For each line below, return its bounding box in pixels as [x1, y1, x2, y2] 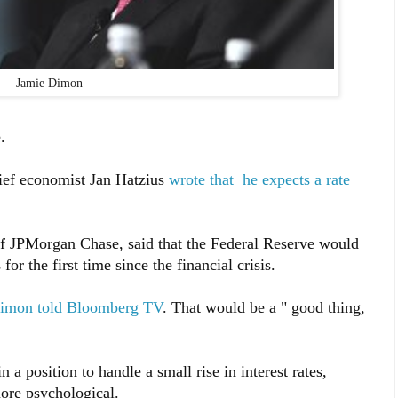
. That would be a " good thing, [162, 298, 365, 316]
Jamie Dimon [16, 76, 83, 91]
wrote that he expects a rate [168, 170, 350, 188]
